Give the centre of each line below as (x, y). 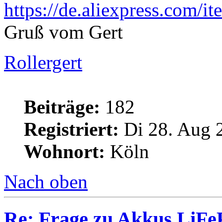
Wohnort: (64, 152)
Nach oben (46, 182)
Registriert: (71, 129)
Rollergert (43, 62)
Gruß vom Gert (63, 32)
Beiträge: (62, 107)
